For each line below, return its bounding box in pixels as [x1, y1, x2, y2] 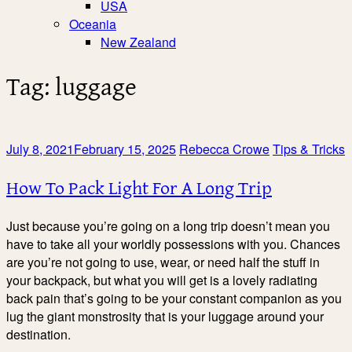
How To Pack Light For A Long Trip [6, 173, 272, 201]
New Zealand [101, 33, 176, 51]
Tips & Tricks [273, 139, 345, 158]
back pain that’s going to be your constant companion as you [6, 288, 342, 307]
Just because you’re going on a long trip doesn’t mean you [6, 216, 330, 235]
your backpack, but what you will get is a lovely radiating [6, 270, 317, 289]
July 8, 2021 [6, 139, 74, 158]
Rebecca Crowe [179, 139, 269, 158]
